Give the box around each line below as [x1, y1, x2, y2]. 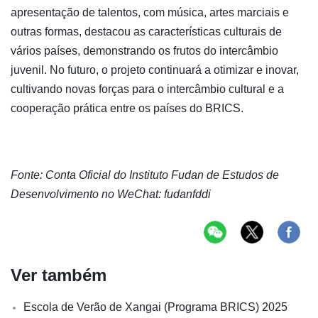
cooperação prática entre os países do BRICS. [11, 102, 243, 115]
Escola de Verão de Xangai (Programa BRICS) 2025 [23, 301, 287, 314]
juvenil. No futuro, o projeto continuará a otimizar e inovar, [11, 64, 299, 77]
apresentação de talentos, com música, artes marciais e [11, 6, 289, 19]
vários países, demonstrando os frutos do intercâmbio [11, 45, 278, 57]
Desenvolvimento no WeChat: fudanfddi [11, 188, 211, 201]
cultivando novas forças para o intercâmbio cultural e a [11, 83, 284, 96]
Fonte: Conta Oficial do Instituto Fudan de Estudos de [11, 169, 279, 182]
